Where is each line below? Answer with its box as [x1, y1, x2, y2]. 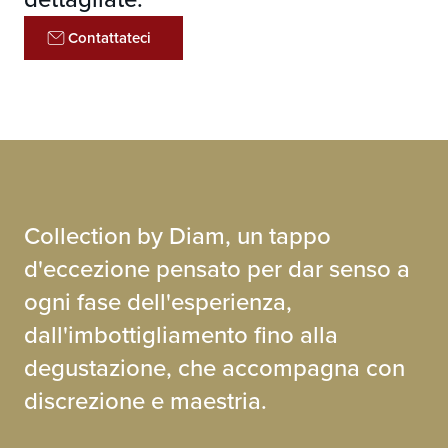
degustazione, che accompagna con [24, 350, 405, 386]
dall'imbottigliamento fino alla [24, 317, 338, 353]
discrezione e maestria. [24, 383, 267, 419]
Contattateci [68, 27, 151, 49]
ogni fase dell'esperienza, [24, 284, 292, 320]
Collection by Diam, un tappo [24, 218, 331, 254]
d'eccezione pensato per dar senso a [24, 251, 410, 287]
